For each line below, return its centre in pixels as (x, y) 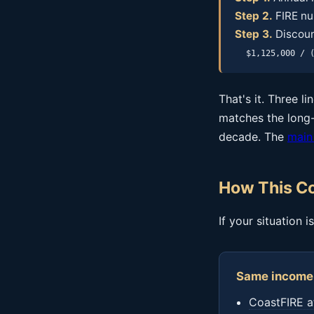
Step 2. (254, 16)
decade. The (253, 137)
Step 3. (254, 34)
